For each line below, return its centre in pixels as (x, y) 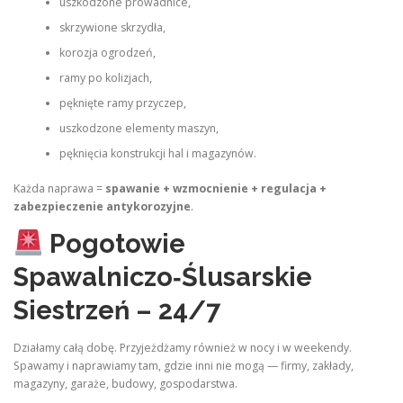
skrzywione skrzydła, (112, 28)
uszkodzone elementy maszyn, (139, 129)
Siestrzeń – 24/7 (117, 310)
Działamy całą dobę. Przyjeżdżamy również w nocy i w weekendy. (183, 348)
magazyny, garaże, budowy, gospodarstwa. (125, 384)
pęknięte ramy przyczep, (122, 103)
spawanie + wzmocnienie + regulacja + (216, 188)
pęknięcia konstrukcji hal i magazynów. (157, 154)
